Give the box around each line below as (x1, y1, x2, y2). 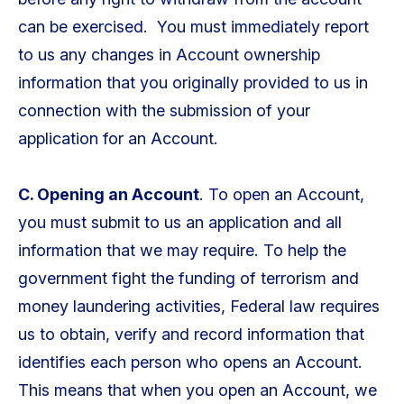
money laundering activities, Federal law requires (17, 297, 380, 317)
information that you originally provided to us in (17, 72, 368, 92)
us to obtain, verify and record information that (17, 325, 364, 344)
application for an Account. (17, 128, 218, 148)
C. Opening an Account (17, 185, 199, 205)
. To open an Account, (198, 185, 364, 205)
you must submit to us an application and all (17, 213, 342, 233)
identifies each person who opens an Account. (17, 353, 363, 372)
